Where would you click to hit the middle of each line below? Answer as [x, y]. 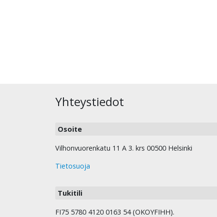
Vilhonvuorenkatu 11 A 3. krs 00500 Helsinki [124, 148]
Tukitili [70, 193]
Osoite [70, 129]
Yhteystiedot [90, 102]
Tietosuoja [73, 166]
